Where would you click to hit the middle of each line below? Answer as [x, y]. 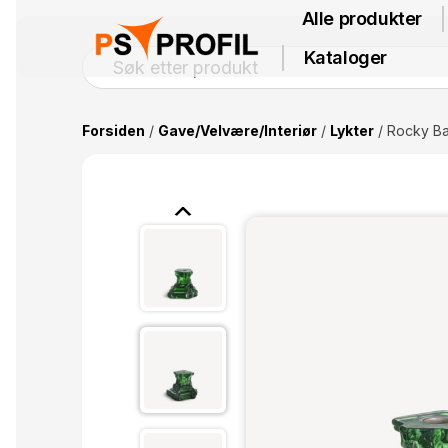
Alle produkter [362, 19]
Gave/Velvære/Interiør [237, 131]
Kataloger [345, 57]
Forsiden [113, 131]
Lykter [351, 131]
